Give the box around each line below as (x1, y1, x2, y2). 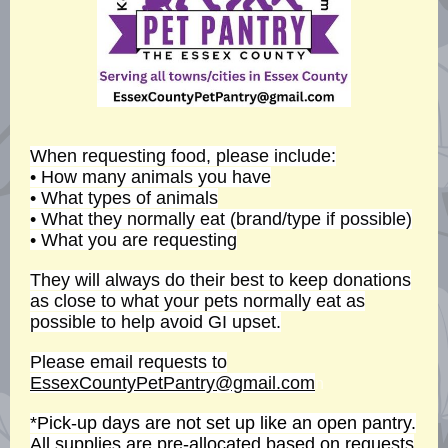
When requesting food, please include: (30, 146, 336, 166)
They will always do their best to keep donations (30, 270, 411, 290)
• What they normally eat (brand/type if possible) (30, 209, 412, 229)
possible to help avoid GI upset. (30, 312, 281, 332)
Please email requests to (30, 352, 227, 372)
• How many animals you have (30, 167, 271, 187)
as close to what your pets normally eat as (30, 291, 365, 311)
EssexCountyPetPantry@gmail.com (30, 373, 315, 393)
